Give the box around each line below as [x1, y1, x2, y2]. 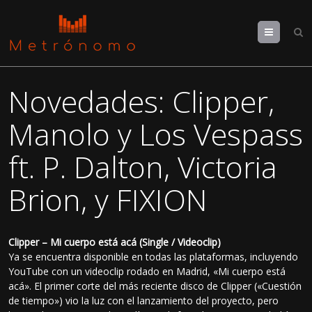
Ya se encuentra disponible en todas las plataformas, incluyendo [8, 249, 299, 263]
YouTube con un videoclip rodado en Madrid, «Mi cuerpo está [8, 264, 286, 278]
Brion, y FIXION [8, 179, 208, 220]
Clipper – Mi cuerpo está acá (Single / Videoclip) [8, 235, 221, 249]
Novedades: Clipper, [8, 81, 275, 122]
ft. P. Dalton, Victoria [8, 146, 278, 187]
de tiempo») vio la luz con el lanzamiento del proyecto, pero [8, 293, 279, 307]
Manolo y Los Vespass [8, 114, 304, 155]
